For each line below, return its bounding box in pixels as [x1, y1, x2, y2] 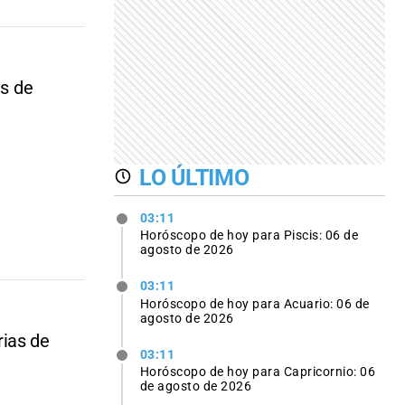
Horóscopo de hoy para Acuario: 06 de [139, 296, 370, 311]
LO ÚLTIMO [139, 165, 250, 192]
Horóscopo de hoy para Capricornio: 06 [139, 363, 376, 379]
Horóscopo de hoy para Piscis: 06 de [139, 228, 359, 243]
